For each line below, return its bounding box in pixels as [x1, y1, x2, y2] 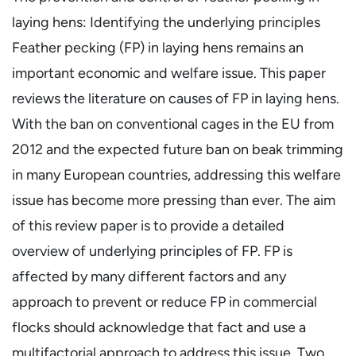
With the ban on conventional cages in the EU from [12, 115, 334, 132]
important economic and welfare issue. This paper [12, 64, 326, 81]
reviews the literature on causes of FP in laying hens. [12, 90, 339, 106]
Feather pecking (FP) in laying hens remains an [12, 39, 304, 56]
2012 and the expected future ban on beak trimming [12, 141, 343, 157]
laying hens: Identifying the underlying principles [12, 14, 320, 30]
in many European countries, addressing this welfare [12, 166, 341, 183]
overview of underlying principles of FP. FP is [12, 242, 292, 259]
